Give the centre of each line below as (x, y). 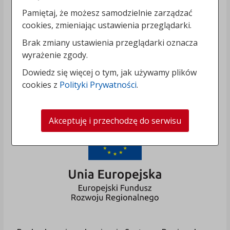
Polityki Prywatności (98, 84)
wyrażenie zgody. (55, 55)
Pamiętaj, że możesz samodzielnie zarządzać (108, 13)
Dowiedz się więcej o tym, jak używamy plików (110, 72)
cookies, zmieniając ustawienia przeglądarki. (107, 25)
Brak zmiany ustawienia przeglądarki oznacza (110, 42)
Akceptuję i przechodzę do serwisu (115, 120)
